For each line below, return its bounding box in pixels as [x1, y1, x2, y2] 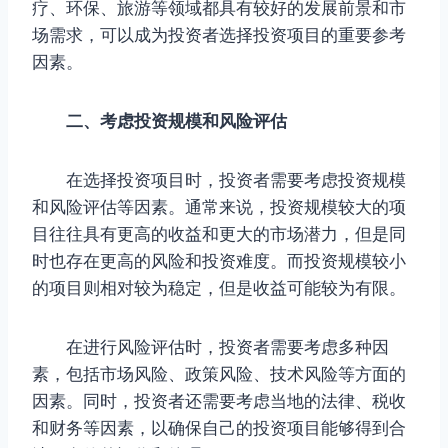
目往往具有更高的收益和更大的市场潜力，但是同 [32, 223, 406, 244]
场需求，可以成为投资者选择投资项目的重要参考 [32, 24, 406, 45]
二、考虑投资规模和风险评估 [49, 110, 287, 131]
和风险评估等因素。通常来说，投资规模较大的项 [32, 196, 406, 217]
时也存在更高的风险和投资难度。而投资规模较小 [32, 250, 406, 271]
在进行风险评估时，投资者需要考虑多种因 [32, 336, 389, 357]
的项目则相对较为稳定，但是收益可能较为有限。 [32, 277, 406, 298]
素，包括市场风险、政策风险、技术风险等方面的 [32, 363, 406, 384]
